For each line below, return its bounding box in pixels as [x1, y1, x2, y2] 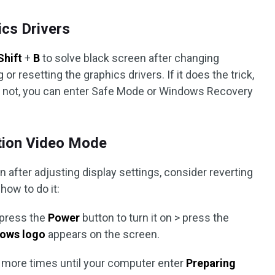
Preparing [186, 257, 236, 269]
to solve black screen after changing [40, 52, 220, 64]
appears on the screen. [45, 228, 160, 241]
